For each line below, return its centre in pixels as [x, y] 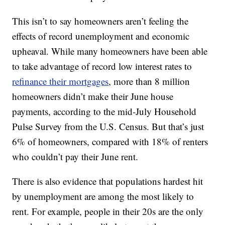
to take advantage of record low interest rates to [102, 66]
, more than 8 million [149, 81]
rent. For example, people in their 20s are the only [108, 211]
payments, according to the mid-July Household [104, 111]
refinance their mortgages [61, 81]
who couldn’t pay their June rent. [75, 157]
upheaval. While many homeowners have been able [110, 51]
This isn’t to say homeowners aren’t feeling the [100, 21]
